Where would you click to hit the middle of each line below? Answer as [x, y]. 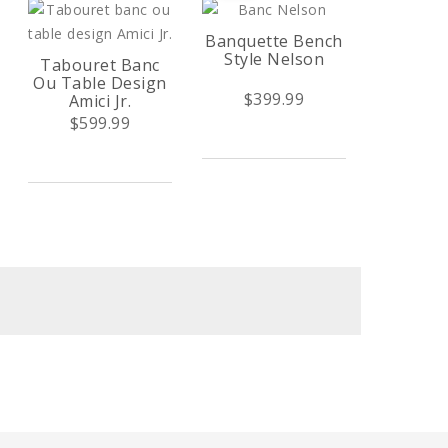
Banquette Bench [274, 41]
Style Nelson [274, 59]
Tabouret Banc [100, 65]
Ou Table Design [100, 83]
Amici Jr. [100, 101]
